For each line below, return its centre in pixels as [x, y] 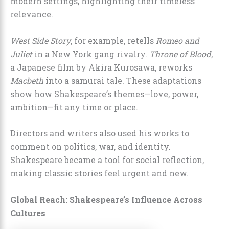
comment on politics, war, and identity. [90, 147]
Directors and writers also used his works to [100, 133]
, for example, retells [113, 40]
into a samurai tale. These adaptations [122, 80]
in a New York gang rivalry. [91, 54]
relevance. [32, 14]
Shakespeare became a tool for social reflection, [107, 160]
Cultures [28, 213]
